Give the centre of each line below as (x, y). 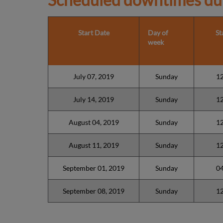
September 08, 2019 (94, 191)
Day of (158, 33)
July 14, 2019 (94, 99)
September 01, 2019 (94, 168)
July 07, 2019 (94, 76)
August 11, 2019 (94, 145)
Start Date (94, 33)
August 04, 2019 (94, 122)
